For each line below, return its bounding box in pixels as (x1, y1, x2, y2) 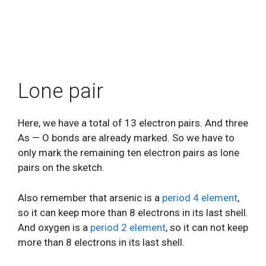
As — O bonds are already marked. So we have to (18, 132, 235, 144)
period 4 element (162, 191, 237, 204)
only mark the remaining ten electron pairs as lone (18, 147, 239, 159)
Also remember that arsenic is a (18, 191, 162, 204)
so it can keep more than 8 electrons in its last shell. (18, 206, 248, 218)
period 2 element (90, 221, 166, 233)
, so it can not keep (166, 221, 248, 233)
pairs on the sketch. (18, 161, 104, 173)
